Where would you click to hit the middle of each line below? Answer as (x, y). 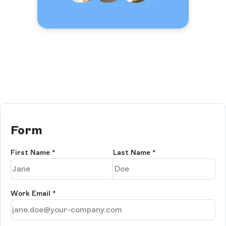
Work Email (32, 193)
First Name (31, 152)
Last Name (133, 152)
